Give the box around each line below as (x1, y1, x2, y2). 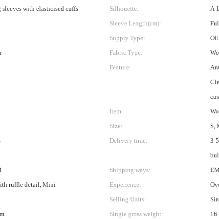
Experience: (109, 181, 141, 188)
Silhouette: (109, 5, 139, 12)
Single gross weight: (109, 210, 163, 218)
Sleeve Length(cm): (109, 20, 161, 27)
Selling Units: (109, 196, 146, 203)
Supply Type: (109, 34, 145, 42)
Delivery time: (109, 137, 148, 144)
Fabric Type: (109, 49, 143, 56)
